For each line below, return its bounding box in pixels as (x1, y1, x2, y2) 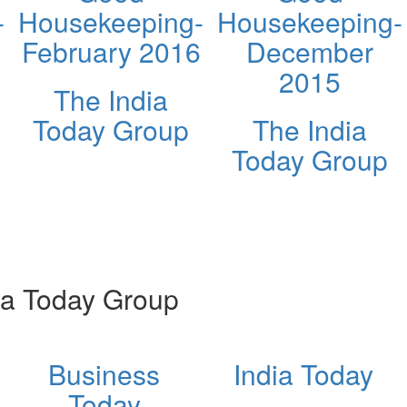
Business (48, 353, 160, 393)
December (246, 31, 373, 71)
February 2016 (21, 31, 201, 71)
